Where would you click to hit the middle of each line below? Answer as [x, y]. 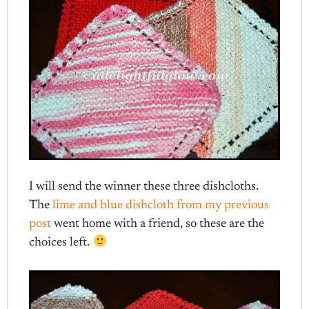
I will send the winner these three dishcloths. [144, 187]
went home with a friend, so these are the [158, 224]
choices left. [61, 242]
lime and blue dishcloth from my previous [161, 205]
